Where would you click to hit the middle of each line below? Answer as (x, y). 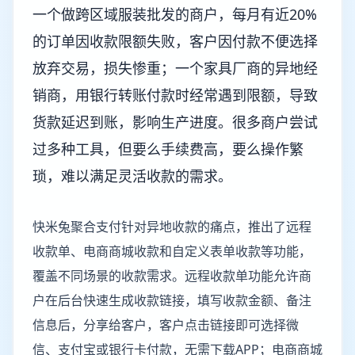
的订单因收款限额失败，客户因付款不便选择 (175, 41)
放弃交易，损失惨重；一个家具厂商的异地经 (175, 68)
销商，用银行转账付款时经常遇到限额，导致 (175, 95)
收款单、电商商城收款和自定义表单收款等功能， (172, 251)
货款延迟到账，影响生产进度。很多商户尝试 (175, 122)
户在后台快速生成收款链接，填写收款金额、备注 (172, 300)
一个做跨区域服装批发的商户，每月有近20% (175, 14)
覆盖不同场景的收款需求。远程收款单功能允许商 (172, 276)
